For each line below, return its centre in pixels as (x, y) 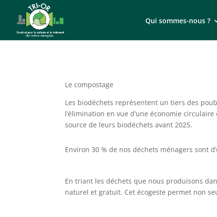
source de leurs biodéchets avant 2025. (129, 124)
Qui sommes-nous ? (178, 21)
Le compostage (89, 84)
